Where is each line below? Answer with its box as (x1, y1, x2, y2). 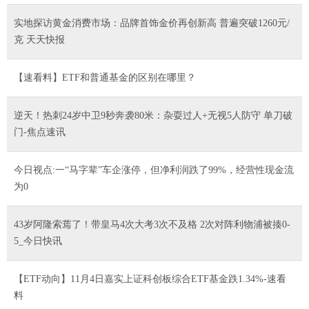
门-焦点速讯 (14, 126, 66, 137)
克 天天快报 (14, 34, 65, 45)
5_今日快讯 (14, 235, 62, 246)
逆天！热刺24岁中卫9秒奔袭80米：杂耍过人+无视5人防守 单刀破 (14, 110, 292, 121)
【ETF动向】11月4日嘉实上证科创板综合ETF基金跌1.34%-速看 (14, 273, 286, 284)
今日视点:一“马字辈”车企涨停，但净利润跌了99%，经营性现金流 (14, 164, 294, 175)
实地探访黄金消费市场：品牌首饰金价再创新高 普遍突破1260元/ (14, 17, 290, 28)
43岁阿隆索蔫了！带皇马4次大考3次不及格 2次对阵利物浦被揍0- (14, 219, 290, 230)
